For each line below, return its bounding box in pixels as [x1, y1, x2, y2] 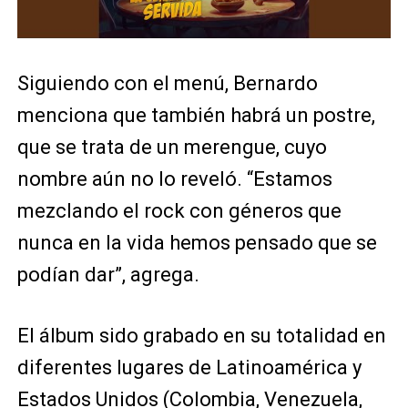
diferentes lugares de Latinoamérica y [16, 356, 362, 380]
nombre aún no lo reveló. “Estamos [16, 168, 332, 191]
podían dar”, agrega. [16, 263, 199, 287]
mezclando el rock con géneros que [16, 199, 342, 223]
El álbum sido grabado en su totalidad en [16, 324, 386, 348]
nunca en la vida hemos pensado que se [16, 231, 377, 255]
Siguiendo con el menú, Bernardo [16, 72, 318, 96]
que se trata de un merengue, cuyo [16, 136, 327, 159]
